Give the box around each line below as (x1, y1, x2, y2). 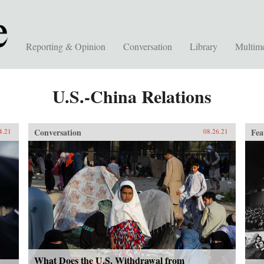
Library (190, 40, 217, 52)
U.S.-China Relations (52, 83, 212, 109)
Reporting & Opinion (26, 40, 105, 52)
